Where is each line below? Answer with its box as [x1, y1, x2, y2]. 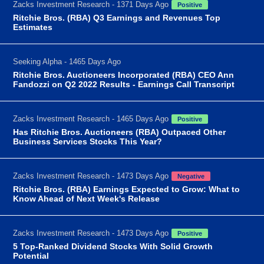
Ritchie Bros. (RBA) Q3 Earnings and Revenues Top [13, 12, 221, 22]
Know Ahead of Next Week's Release [13, 193, 160, 203]
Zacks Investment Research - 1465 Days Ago [13, 114, 169, 123]
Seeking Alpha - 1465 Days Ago [13, 57, 121, 66]
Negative [177, 172, 205, 180]
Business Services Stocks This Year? [13, 136, 163, 146]
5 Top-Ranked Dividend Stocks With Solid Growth [13, 241, 213, 251]
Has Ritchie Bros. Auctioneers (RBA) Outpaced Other [13, 127, 226, 137]
